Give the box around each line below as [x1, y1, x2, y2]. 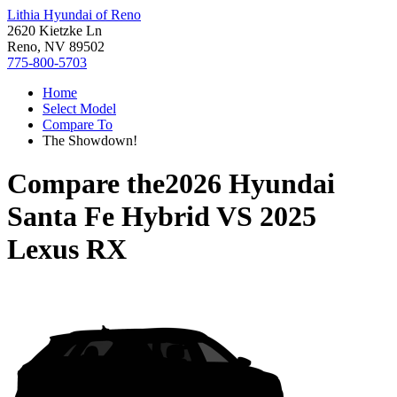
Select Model [43, 101, 116, 116]
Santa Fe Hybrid [7, 200, 210, 233]
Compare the [7, 167, 165, 200]
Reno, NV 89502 [7, 39, 105, 54]
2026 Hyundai [165, 167, 335, 200]
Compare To [43, 117, 113, 132]
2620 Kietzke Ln [7, 23, 102, 38]
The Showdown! [43, 133, 137, 148]
